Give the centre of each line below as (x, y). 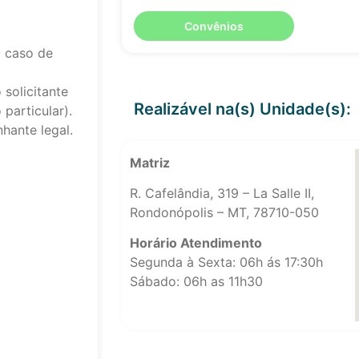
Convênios (214, 26)
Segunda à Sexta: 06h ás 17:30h (226, 262)
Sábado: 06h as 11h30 (196, 282)
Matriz (150, 162)
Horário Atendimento (196, 243)
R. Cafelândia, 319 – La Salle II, (222, 193)
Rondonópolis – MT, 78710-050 (224, 212)
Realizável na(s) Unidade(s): (242, 109)
